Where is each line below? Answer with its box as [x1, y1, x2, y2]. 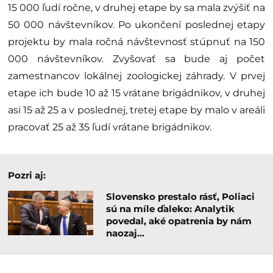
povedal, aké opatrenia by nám [105, 215, 252, 227]
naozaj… [105, 227, 144, 239]
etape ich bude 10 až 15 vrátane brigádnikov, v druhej [8, 87, 265, 99]
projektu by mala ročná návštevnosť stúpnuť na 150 [8, 36, 265, 48]
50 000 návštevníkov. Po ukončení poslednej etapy [8, 19, 265, 31]
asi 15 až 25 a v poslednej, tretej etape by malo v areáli [8, 104, 265, 116]
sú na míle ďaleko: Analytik [105, 203, 235, 215]
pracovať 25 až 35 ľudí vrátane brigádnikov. [8, 121, 211, 133]
